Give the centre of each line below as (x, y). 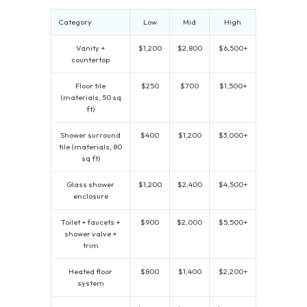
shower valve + (90, 234)
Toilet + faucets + (90, 222)
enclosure (90, 196)
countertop (90, 60)
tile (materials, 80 (90, 147)
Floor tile (90, 86)
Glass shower (90, 185)
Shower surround (90, 135)
